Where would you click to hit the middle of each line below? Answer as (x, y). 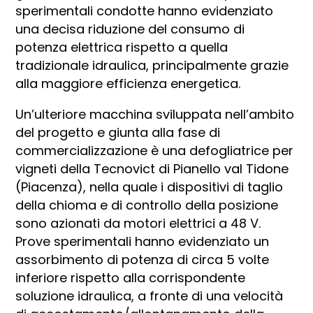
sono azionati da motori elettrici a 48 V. (138, 224)
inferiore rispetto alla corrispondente (131, 278)
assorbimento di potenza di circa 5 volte (143, 260)
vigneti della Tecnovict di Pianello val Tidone (152, 169)
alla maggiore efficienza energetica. (128, 84)
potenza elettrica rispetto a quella (122, 48)
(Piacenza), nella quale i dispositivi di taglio (150, 187)
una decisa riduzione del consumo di (130, 29)
